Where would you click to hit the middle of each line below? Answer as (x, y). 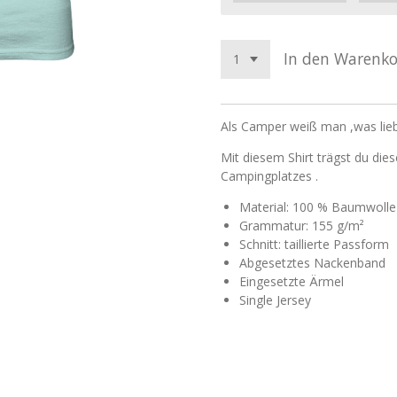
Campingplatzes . (271, 175)
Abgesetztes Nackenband (312, 262)
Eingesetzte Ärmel (292, 281)
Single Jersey (275, 300)
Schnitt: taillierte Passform (314, 244)
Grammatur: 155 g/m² (302, 225)
